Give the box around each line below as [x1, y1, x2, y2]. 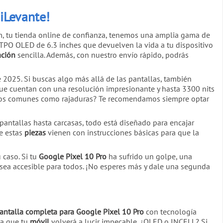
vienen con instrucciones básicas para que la [46, 127, 199, 137]
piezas [24, 127, 46, 137]
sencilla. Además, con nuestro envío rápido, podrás [15, 49, 189, 60]
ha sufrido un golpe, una [107, 151, 192, 161]
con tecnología [144, 207, 197, 217]
